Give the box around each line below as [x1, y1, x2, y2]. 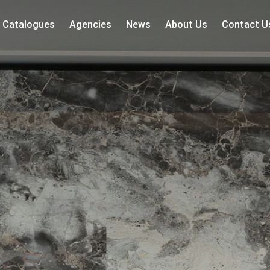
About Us [165, 18, 207, 30]
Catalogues [2, 18, 55, 30]
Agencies [69, 18, 111, 30]
